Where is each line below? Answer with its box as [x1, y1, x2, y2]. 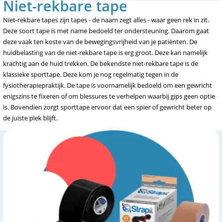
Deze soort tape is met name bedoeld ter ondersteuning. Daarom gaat [3, 26, 209, 35]
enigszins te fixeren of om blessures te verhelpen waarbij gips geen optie [3, 92, 215, 101]
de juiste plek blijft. [3, 113, 57, 122]
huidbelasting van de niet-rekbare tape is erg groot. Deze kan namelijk [3, 48, 208, 57]
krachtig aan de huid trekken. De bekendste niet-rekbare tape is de [3, 59, 198, 68]
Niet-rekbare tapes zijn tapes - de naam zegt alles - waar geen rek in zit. [3, 15, 209, 24]
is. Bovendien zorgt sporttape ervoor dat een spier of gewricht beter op [3, 103, 212, 111]
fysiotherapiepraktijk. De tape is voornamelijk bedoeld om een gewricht [3, 81, 212, 90]
